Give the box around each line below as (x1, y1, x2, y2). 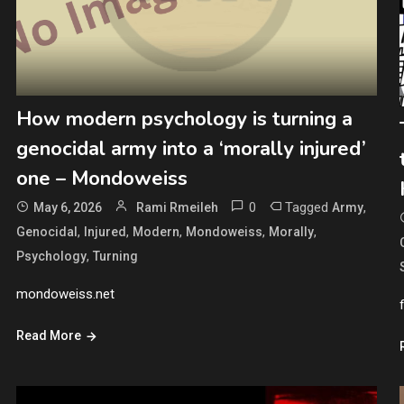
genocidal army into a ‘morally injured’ (15, 135, 366, 163)
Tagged (284, 199, 332, 216)
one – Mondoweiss (15, 165, 188, 193)
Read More (15, 328, 81, 344)
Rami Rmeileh (135, 200, 218, 216)
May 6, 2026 (32, 200, 102, 216)
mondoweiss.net (15, 286, 115, 303)
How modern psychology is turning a (15, 106, 353, 133)
